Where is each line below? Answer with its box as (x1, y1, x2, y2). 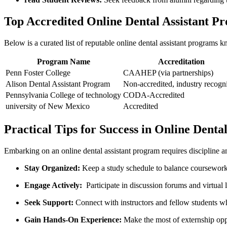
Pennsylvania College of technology (6, 90, 121, 99)
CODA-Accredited (123, 90, 184, 99)
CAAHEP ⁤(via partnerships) (123, 68, 213, 77)
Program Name (36, 57, 90, 66)
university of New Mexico (6, 101, 90, 110)
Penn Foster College (6, 68, 70, 77)
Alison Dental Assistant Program (6, 79, 110, 88)
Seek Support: (24, 198, 73, 207)
